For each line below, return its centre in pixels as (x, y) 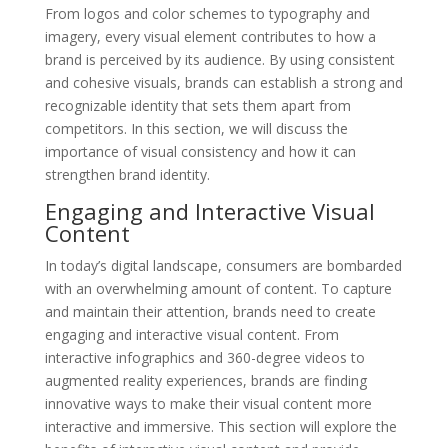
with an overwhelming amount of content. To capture (218, 288)
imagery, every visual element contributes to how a (210, 36)
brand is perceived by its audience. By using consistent (219, 59)
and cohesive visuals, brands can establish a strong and (223, 82)
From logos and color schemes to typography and (207, 13)
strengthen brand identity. (127, 174)
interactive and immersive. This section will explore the (220, 426)
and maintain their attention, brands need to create (210, 311)
